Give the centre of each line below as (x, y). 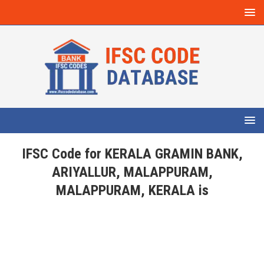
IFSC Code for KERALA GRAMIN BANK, (132, 154)
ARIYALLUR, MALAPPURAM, (132, 172)
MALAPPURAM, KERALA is (132, 190)
